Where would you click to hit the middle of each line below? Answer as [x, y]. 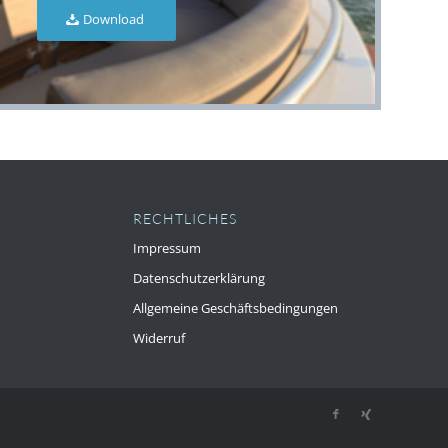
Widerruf [158, 337]
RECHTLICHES [184, 218]
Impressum [166, 247]
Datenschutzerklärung [198, 277]
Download [113, 18]
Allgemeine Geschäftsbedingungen [235, 307]
